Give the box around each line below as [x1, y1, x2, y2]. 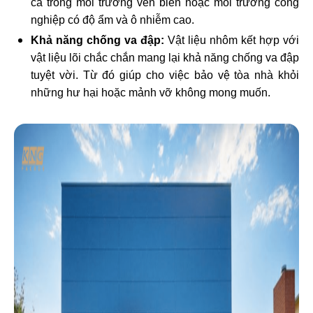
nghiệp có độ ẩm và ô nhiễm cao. [31, 14, 194, 27]
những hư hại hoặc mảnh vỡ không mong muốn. [31, 87, 270, 99]
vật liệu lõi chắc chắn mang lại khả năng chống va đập [31, 52, 299, 64]
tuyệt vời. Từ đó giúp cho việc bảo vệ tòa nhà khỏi [31, 69, 299, 82]
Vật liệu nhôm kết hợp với [164, 34, 299, 47]
